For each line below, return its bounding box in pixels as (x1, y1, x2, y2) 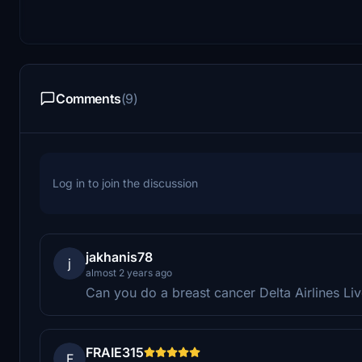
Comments (56, 90, 121, 107)
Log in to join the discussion (53, 175, 198, 190)
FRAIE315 (86, 343, 144, 360)
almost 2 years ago (86, 266, 172, 279)
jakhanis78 (86, 248, 153, 265)
